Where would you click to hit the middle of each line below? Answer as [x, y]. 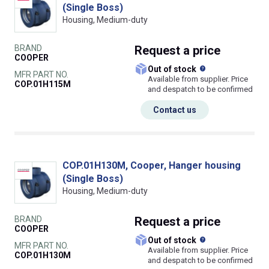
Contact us [175, 110]
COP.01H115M [43, 84]
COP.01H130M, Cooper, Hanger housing [152, 166]
